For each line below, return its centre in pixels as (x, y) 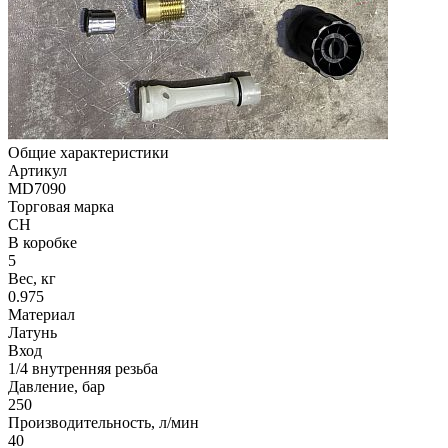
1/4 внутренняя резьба (83, 369)
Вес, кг (32, 279)
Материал (41, 315)
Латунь (32, 333)
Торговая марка (61, 207)
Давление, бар (56, 387)
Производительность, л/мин (103, 423)
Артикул (37, 171)
